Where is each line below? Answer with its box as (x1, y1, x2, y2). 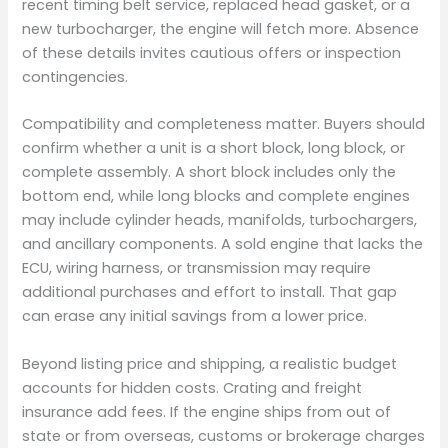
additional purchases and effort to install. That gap (22, 282, 398, 303)
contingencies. (22, 66, 129, 87)
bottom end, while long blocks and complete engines (22, 186, 411, 207)
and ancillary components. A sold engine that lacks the (22, 234, 424, 255)
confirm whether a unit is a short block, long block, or (22, 138, 406, 159)
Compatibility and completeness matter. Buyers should (22, 114, 426, 135)
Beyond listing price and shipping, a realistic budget (22, 353, 398, 374)
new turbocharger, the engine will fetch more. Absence (22, 18, 420, 39)
